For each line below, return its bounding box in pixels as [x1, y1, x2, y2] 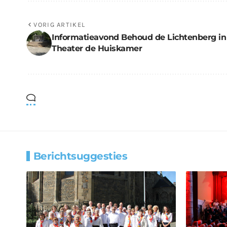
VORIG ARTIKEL [33, 20, 86, 28]
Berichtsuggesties [33, 149, 128, 162]
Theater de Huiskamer [52, 43, 142, 53]
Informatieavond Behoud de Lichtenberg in [52, 32, 226, 42]
